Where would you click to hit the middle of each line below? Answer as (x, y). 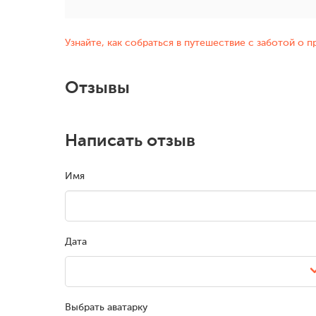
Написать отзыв (130, 141)
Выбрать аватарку (106, 308)
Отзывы (97, 88)
